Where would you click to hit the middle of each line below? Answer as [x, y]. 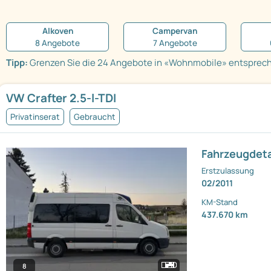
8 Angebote [57, 43]
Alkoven [57, 31]
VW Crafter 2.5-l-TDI [61, 98]
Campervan [175, 31]
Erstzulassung [228, 171]
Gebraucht [95, 117]
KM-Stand [220, 202]
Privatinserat [35, 117]
